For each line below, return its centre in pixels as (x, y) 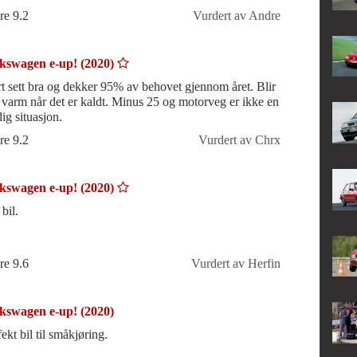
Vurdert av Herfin (235, 264)
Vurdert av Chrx (239, 139)
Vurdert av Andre (236, 16)
